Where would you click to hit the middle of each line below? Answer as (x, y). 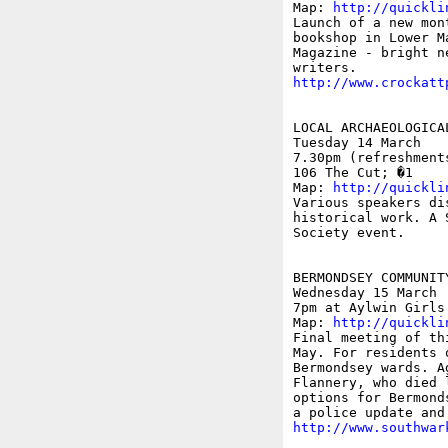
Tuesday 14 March (356, 143)
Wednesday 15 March (364, 293)
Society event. (348, 233)
